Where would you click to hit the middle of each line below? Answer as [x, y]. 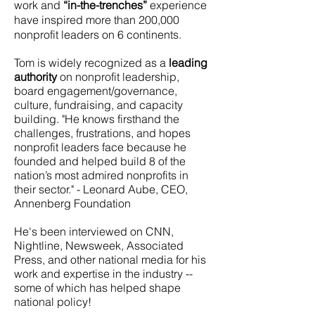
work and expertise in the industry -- [103, 274]
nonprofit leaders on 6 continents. [98, 34]
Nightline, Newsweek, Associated [99, 245]
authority [37, 77]
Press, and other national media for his [110, 259]
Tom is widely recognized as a [91, 63]
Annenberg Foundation [72, 203]
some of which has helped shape [97, 288]
